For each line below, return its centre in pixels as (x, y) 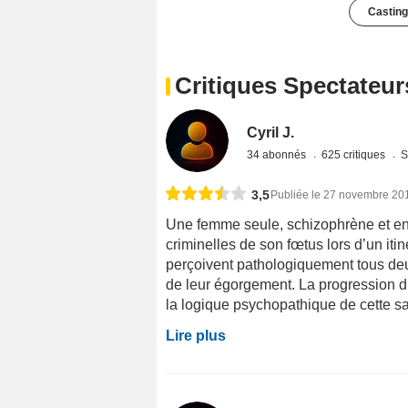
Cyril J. (271, 133)
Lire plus (196, 336)
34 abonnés (278, 155)
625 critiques (355, 155)
